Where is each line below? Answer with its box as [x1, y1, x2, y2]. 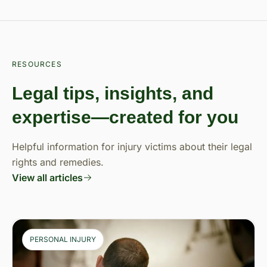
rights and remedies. [12, 156, 104, 168]
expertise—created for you [12, 107, 238, 127]
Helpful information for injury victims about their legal [12, 141, 252, 153]
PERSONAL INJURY [30, 235, 96, 244]
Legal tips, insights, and [12, 83, 213, 103]
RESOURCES [12, 60, 62, 69]
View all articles [12, 172, 83, 184]
